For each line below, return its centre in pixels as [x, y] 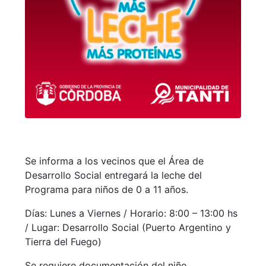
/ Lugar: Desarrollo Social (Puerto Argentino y [128, 228]
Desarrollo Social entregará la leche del [113, 175]
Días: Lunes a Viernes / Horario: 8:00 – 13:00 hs [131, 213]
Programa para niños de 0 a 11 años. [106, 190]
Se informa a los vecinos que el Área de [114, 161]
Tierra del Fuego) [63, 242]
